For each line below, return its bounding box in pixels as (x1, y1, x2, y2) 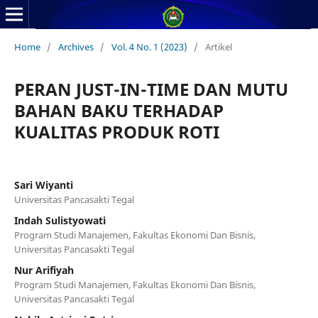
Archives (57, 40, 94, 53)
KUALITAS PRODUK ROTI (13, 119, 219, 143)
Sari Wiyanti (13, 177, 73, 192)
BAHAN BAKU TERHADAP (13, 98, 224, 122)
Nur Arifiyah (13, 263, 74, 277)
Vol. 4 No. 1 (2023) (111, 40, 187, 53)
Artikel (204, 40, 232, 53)
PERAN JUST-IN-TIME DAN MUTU (13, 77, 288, 101)
